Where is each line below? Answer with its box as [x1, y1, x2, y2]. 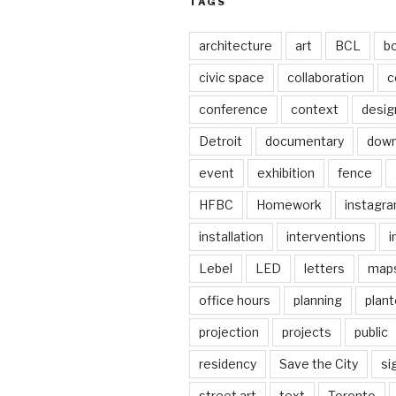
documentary [265, 133, 344, 149]
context [291, 102, 339, 118]
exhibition [257, 165, 315, 181]
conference [199, 102, 268, 118]
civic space [199, 70, 264, 86]
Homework [256, 197, 322, 213]
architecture [199, 38, 272, 54]
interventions [286, 229, 366, 245]
